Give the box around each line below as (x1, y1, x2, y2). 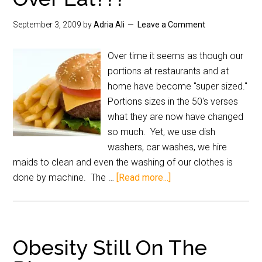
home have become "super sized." (108, 81, 248, 92)
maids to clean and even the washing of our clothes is (13, 157, 233, 168)
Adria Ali (94, 20, 125, 29)
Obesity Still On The (13, 235, 208, 260)
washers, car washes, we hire (108, 142, 227, 153)
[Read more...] (116, 172, 171, 183)
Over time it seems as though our (108, 50, 244, 61)
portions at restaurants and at (108, 65, 229, 77)
